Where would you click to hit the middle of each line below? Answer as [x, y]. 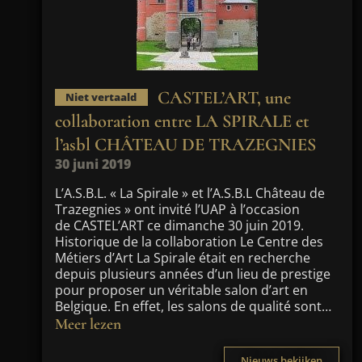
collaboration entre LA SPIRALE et [182, 121]
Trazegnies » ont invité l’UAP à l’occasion [177, 209]
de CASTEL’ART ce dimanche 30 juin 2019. [179, 225]
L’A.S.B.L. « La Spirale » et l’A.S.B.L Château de [190, 193]
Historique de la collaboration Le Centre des [189, 242]
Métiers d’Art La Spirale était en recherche [183, 258]
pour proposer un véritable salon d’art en [181, 290]
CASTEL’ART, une [224, 97]
